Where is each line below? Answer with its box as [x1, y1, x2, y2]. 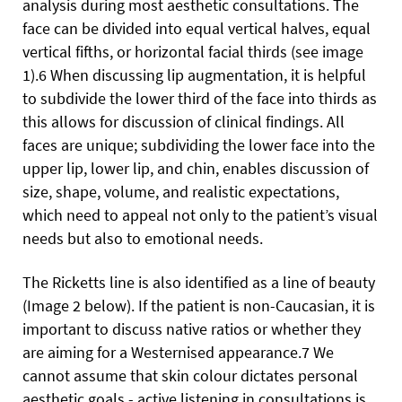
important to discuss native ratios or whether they [22, 319, 361, 339]
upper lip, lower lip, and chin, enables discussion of [22, 158, 369, 179]
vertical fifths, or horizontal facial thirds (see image [22, 41, 363, 62]
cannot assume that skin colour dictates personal [22, 365, 358, 386]
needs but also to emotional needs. [22, 228, 263, 249]
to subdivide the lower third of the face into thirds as [22, 88, 377, 109]
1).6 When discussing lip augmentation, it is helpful [22, 65, 366, 85]
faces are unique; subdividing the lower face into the [22, 135, 375, 155]
